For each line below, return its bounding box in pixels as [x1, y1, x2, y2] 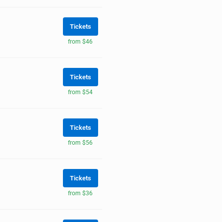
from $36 [68, 189, 93, 197]
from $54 [68, 88, 93, 96]
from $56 [68, 139, 93, 146]
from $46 [68, 38, 93, 45]
